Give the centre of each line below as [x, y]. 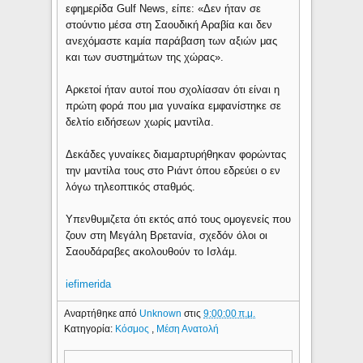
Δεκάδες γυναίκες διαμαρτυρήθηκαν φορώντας [176, 155]
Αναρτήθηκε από [102, 313]
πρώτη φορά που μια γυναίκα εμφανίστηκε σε [174, 106]
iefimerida [89, 284]
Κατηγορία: [90, 329]
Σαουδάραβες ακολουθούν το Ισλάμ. [152, 252]
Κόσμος [134, 329]
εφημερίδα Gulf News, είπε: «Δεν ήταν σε [164, 9]
